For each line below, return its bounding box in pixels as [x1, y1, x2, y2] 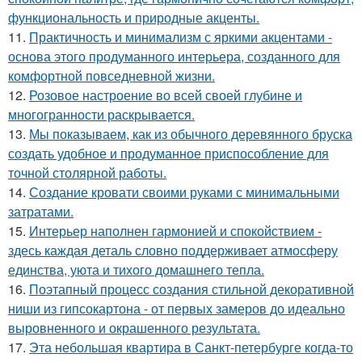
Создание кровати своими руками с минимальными [29, 182, 339, 201]
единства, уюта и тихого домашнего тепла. [8, 259, 264, 279]
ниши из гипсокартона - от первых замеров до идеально [8, 298, 345, 318]
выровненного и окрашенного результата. [8, 318, 260, 337]
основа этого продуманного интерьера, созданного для [8, 46, 340, 65]
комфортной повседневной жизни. [8, 65, 215, 85]
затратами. [8, 201, 74, 221]
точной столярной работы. [8, 162, 166, 182]
